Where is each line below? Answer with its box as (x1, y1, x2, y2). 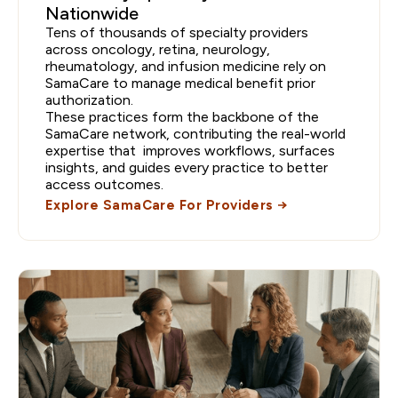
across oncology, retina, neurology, (45, 40, 270, 58)
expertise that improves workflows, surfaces (45, 141, 335, 159)
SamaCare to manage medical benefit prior (45, 74, 315, 92)
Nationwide (45, 2, 139, 24)
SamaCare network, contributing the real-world (45, 124, 346, 142)
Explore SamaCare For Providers (45, 196, 274, 213)
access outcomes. (45, 175, 163, 193)
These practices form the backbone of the (45, 107, 319, 125)
